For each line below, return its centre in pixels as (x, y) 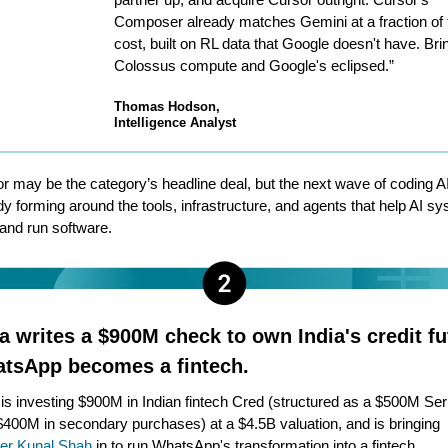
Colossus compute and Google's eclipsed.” (254, 65)
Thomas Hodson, (167, 106)
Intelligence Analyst (175, 122)
